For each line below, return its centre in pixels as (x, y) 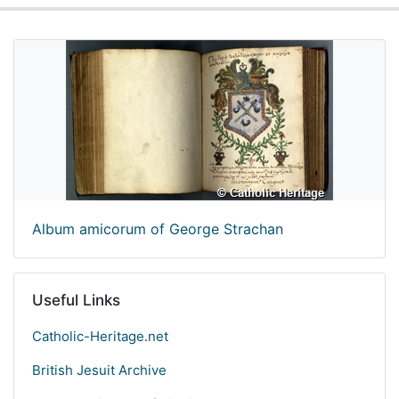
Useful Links (76, 300)
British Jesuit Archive (99, 370)
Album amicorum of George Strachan (158, 229)
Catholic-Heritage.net (100, 336)
